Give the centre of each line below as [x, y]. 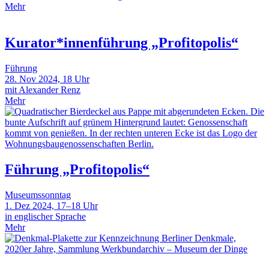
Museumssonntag [38, 195]
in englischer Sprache [45, 216]
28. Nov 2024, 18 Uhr [47, 79]
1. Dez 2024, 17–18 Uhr [51, 205]
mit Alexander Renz [43, 89]
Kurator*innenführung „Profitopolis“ [122, 43]
